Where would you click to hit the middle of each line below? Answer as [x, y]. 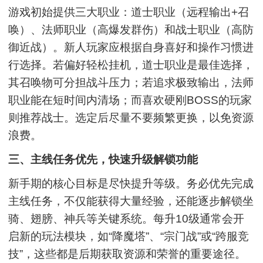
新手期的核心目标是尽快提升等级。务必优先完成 [131, 183]
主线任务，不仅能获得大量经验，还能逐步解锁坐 [131, 201]
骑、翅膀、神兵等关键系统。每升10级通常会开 [127, 218]
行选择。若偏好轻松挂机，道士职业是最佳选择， [131, 65]
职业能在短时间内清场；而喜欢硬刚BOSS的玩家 [130, 100]
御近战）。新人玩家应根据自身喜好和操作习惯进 [131, 47]
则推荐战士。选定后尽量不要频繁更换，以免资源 [131, 117]
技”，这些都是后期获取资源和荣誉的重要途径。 [127, 254]
